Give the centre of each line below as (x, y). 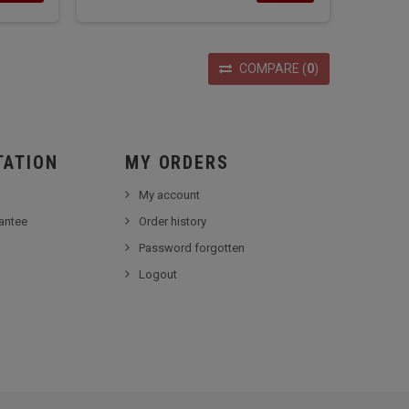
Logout (158, 275)
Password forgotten (192, 248)
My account (170, 195)
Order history (173, 222)
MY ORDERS (177, 163)
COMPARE (269, 69)
